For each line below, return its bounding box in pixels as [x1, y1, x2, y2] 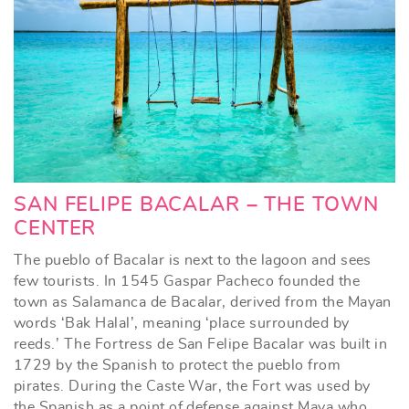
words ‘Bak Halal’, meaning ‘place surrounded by [14, 315, 350, 330]
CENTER [14, 217, 97, 238]
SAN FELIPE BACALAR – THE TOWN [14, 194, 379, 215]
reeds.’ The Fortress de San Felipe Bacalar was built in [14, 336, 388, 351]
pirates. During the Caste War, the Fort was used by [14, 378, 371, 393]
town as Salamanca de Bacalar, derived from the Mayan [14, 294, 392, 309]
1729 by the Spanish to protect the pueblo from [14, 357, 341, 372]
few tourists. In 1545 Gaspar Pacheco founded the [14, 273, 361, 288]
